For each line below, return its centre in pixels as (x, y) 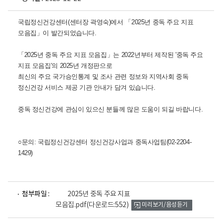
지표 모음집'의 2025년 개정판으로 (65, 66)
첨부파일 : (36, 194)
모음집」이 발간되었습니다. (57, 33)
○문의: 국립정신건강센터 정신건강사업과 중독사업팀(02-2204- (105, 142)
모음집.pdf (71, 205)
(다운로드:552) (108, 205)
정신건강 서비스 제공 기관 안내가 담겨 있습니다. (87, 87)
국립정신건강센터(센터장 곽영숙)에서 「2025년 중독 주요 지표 (106, 22)
